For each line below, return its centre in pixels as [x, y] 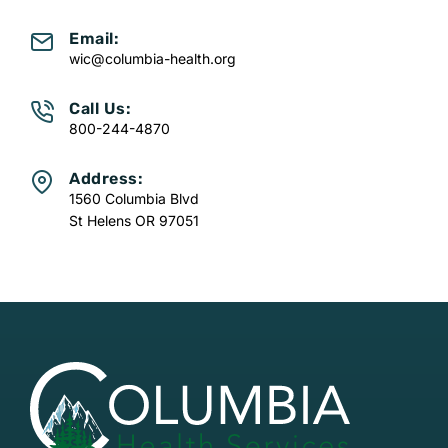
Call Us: [100, 109]
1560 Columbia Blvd [134, 199]
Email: [94, 39]
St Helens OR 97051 [134, 221]
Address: [106, 179]
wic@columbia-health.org [152, 59]
